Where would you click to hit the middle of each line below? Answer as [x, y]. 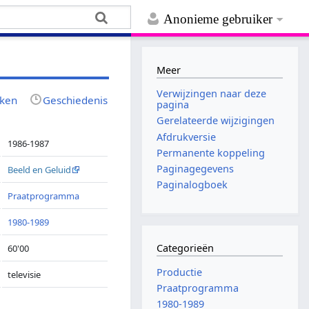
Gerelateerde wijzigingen [216, 121]
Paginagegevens [196, 168]
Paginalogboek [192, 185]
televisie [24, 274]
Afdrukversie [187, 137]
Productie [180, 272]
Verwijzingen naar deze [212, 94]
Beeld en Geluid [40, 169]
